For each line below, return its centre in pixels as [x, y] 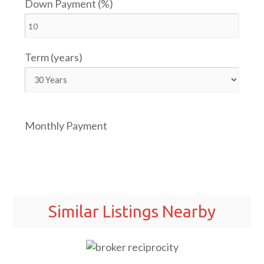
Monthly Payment [66, 126]
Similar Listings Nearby [132, 212]
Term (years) [54, 57]
